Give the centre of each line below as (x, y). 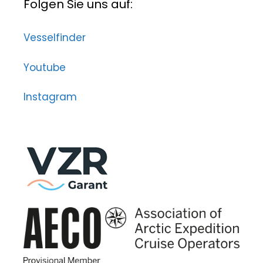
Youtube (45, 67)
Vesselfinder (55, 38)
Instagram (50, 97)
